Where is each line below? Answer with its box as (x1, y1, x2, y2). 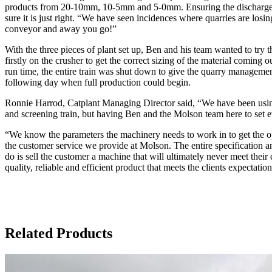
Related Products (5, 225, 112, 242)
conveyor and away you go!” (5, 24, 119, 35)
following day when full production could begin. (5, 77, 191, 88)
